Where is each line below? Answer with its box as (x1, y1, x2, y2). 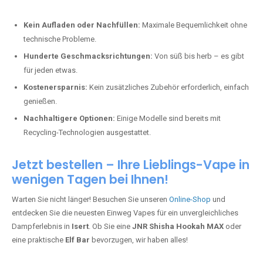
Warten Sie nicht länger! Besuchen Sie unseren (12, 195, 169, 204)
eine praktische (12, 235, 65, 244)
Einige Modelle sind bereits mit (115, 114, 221, 123)
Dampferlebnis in (12, 222, 72, 231)
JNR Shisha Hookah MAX (132, 222, 224, 231)
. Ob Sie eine (89, 222, 132, 231)
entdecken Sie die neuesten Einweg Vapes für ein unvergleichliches (12, 208, 238, 217)
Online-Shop (169, 195, 211, 204)
